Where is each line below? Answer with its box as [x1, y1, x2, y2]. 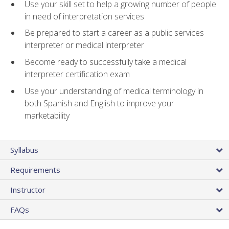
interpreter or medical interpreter [25, 39, 144, 51]
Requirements [10, 164, 60, 175]
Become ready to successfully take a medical [25, 56, 187, 68]
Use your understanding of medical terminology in [25, 85, 203, 97]
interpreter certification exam [25, 68, 130, 80]
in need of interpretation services [25, 10, 144, 22]
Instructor [10, 184, 45, 195]
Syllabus [10, 144, 38, 155]
